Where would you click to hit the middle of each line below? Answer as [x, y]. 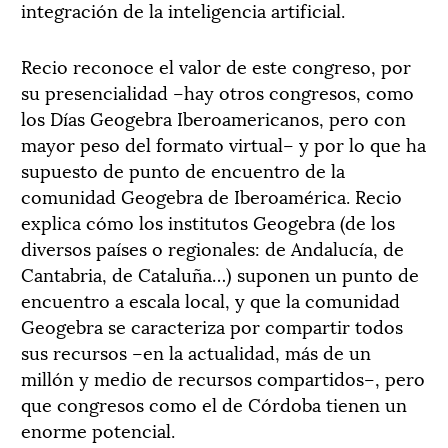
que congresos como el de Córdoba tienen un [214, 403]
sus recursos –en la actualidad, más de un [196, 351]
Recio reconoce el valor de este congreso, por [216, 65]
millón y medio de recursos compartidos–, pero [223, 377]
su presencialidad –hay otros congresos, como [217, 91]
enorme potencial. [98, 429]
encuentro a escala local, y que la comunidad [210, 299]
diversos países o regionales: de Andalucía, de [212, 247]
